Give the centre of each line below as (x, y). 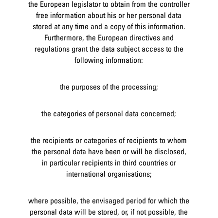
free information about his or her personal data (109, 15)
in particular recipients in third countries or (109, 162)
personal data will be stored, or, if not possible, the (109, 211)
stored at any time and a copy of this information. (109, 26)
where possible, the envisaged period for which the (109, 200)
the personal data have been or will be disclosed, (109, 151)
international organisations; (109, 173)
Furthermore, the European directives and (109, 37)
